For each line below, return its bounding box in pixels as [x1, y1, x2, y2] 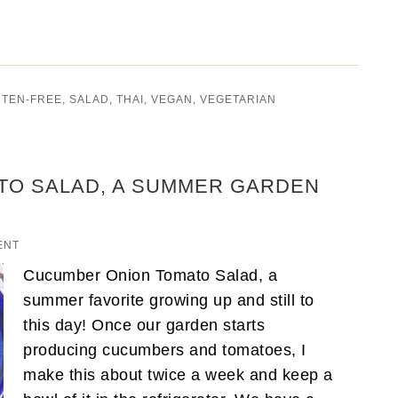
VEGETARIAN [200, 92, 276, 106]
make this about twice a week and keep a [23, 365, 333, 384]
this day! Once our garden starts [23, 315, 265, 334]
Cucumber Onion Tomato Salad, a [23, 266, 277, 284]
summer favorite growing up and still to [23, 291, 314, 309]
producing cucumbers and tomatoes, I [23, 340, 306, 359]
